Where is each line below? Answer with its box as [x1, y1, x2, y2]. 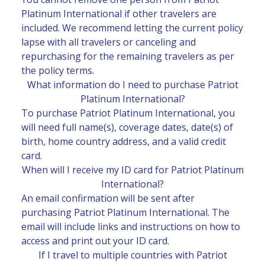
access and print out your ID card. [21, 234, 169, 247]
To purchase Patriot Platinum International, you [21, 106, 235, 119]
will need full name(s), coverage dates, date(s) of [21, 120, 233, 134]
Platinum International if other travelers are [21, 7, 216, 20]
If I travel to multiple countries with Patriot [38, 248, 227, 261]
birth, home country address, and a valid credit [21, 134, 226, 148]
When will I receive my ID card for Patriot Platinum [21, 163, 244, 176]
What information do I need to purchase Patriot [27, 77, 238, 91]
